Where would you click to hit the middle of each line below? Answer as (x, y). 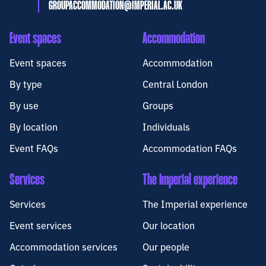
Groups (158, 105)
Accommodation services (64, 247)
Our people (166, 247)
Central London (175, 84)
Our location (169, 225)
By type (26, 84)
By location (34, 127)
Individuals (166, 127)
